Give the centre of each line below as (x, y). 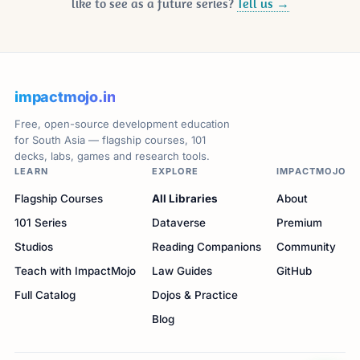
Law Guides (182, 270)
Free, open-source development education (122, 123)
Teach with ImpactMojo (75, 270)
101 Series (40, 222)
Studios (33, 246)
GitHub (295, 270)
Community (307, 246)
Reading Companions (206, 246)
